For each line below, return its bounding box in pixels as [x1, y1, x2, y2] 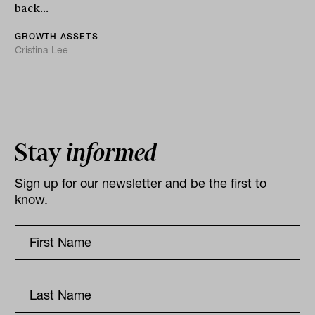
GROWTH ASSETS [15, 30, 98, 41]
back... [15, 1, 49, 15]
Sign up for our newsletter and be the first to [15, 174, 267, 191]
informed [66, 138, 157, 167]
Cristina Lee [15, 43, 69, 56]
